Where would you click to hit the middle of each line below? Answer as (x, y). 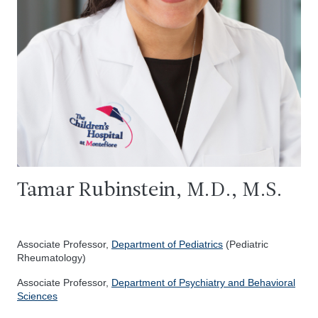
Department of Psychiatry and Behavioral (203, 283)
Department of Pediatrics (167, 244)
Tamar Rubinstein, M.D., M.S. (150, 191)
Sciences (37, 296)
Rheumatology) (51, 258)
